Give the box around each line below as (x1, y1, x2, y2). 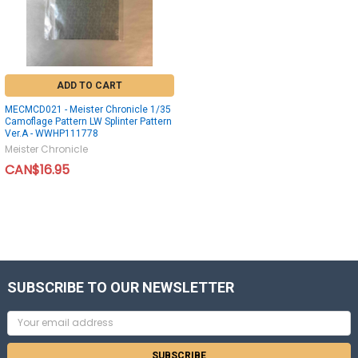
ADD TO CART (57, 79, 122, 91)
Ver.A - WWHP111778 (5, 127, 98, 139)
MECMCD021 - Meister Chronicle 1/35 (5, 103, 171, 115)
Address (7, 324, 48, 339)
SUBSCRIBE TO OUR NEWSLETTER (7, 278, 234, 296)
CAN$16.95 (5, 160, 70, 179)
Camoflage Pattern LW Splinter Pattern (5, 115, 172, 127)
